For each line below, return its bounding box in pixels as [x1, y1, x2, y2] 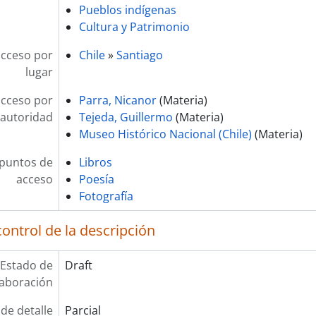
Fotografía [78, 188, 133, 204]
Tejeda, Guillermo [78, 109, 173, 125]
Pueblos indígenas [78, 2, 176, 18]
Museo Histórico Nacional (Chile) [78, 126, 252, 142]
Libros [78, 154, 112, 170]
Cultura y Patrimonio [78, 19, 190, 35]
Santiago [116, 47, 163, 63]
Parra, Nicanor [78, 92, 157, 108]
